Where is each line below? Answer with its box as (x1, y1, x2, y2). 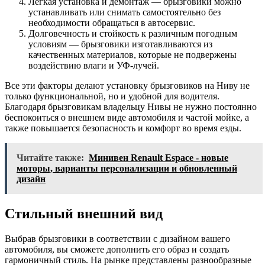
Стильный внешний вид (5, 205, 163, 221)
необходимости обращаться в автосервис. (28, 17, 195, 28)
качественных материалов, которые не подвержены (28, 49, 237, 60)
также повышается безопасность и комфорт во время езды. (5, 122, 241, 133)
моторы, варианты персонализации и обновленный (17, 163, 237, 173)
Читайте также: (17, 152, 84, 163)
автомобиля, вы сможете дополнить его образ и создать (5, 244, 229, 254)
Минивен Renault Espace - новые (89, 152, 228, 163)
